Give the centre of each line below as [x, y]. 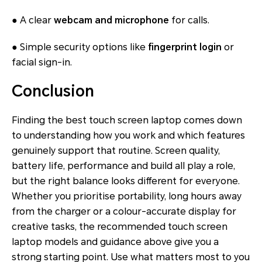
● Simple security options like [80, 47]
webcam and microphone [111, 20]
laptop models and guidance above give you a [115, 242]
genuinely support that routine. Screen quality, [116, 151]
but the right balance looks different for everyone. [126, 181]
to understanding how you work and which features [128, 136]
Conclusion [53, 92]
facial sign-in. [42, 63]
